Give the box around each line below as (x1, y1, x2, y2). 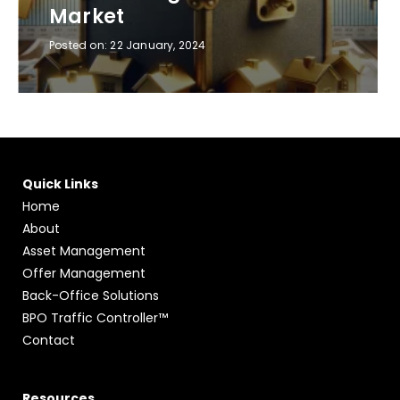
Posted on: (49, 37, 111, 54)
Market (49, 3, 125, 31)
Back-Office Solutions (22, 287, 159, 305)
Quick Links (22, 175, 98, 194)
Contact (22, 331, 75, 350)
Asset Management (22, 242, 146, 261)
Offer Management (22, 264, 146, 283)
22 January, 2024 (110, 37, 206, 54)
